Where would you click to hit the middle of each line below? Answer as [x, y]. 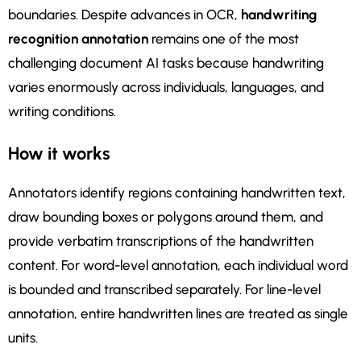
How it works [59, 154]
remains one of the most [224, 39]
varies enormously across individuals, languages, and [166, 87]
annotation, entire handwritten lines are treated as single [178, 314]
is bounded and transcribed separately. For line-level [164, 290]
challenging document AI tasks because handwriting [166, 63]
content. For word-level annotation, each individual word [178, 266]
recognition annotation [78, 39]
